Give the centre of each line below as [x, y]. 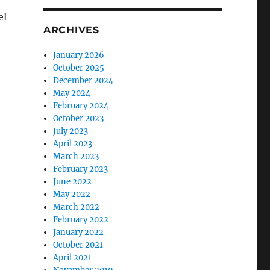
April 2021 [73, 258]
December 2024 [83, 81]
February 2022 [81, 220]
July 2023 [71, 131]
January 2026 [79, 55]
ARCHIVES [71, 30]
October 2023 [79, 119]
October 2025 [79, 68]
